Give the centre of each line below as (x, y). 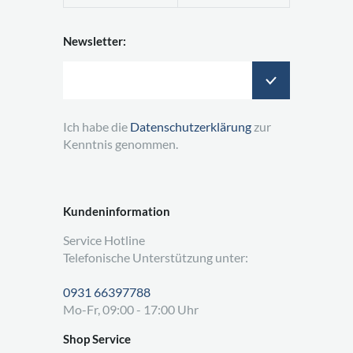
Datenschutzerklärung (191, 126)
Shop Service (97, 338)
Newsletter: (95, 41)
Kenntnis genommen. (121, 143)
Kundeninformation (117, 211)
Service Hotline (104, 240)
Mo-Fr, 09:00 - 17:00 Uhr (131, 309)
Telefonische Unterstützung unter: (156, 257)
